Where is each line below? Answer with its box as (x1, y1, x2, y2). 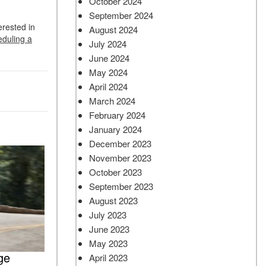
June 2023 (89, 223, 129, 235)
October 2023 (89, 166, 142, 178)
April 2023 (89, 251, 128, 264)
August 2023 (89, 194, 138, 207)
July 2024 (89, 37, 126, 50)
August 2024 (89, 23, 138, 36)
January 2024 (89, 123, 142, 135)
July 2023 (89, 208, 126, 221)
